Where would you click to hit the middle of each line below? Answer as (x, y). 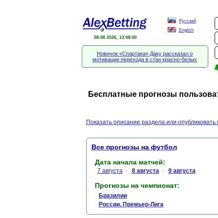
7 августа (110, 171)
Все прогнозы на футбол (134, 147)
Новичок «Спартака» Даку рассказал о (145, 54)
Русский (187, 21)
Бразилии (113, 196)
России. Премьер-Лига (131, 204)
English (186, 30)
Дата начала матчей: (130, 162)
